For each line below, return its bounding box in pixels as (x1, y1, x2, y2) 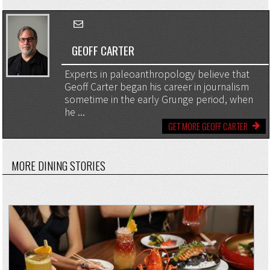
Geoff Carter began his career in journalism (64, 80, 249, 94)
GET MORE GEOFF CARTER (168, 119, 250, 133)
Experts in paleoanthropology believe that (64, 67, 250, 81)
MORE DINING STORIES (11, 156, 105, 174)
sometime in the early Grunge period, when (64, 93, 253, 107)
